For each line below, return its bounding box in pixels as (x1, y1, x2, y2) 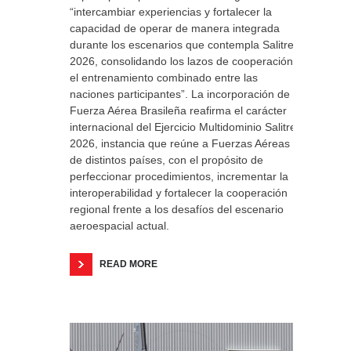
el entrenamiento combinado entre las (70, 71, 258, 84)
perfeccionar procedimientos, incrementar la (70, 170, 288, 183)
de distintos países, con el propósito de (70, 154, 263, 166)
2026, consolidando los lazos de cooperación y (70, 55, 302, 67)
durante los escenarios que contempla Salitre (70, 38, 294, 51)
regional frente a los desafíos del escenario (70, 203, 284, 215)
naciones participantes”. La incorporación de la (70, 88, 302, 100)
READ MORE (100, 259, 157, 270)
